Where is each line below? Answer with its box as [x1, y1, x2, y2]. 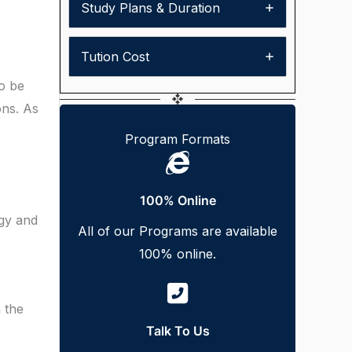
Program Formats [125, 131, 230, 147]
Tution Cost [81, 49, 149, 64]
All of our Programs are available [78, 223, 277, 239]
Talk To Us [145, 323, 210, 339]
